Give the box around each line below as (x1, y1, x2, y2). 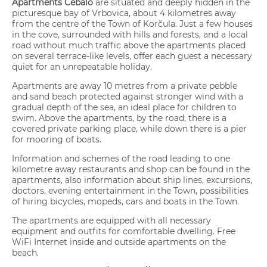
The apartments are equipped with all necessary (12, 215, 212, 226)
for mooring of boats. (12, 133, 102, 145)
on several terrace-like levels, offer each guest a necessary (12, 50, 253, 61)
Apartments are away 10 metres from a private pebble (12, 80, 238, 91)
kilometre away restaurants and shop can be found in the (12, 163, 250, 175)
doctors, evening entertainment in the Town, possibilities (12, 185, 249, 196)
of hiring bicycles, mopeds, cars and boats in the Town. (12, 195, 240, 207)
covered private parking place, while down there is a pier (12, 123, 247, 134)
